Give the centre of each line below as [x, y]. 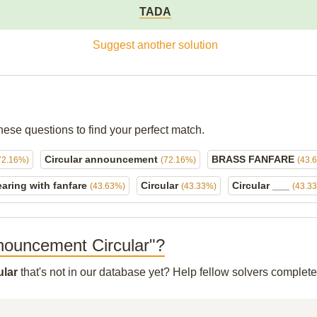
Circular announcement [103, 159]
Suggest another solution [155, 45]
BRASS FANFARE [254, 159]
